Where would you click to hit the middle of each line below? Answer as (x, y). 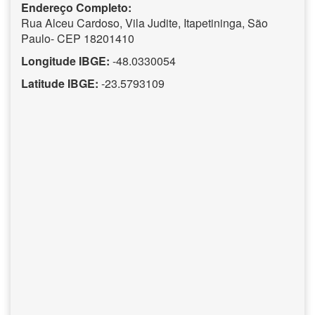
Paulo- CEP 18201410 (78, 38)
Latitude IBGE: (60, 83)
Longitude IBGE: (65, 60)
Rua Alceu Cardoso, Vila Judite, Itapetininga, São (144, 22)
